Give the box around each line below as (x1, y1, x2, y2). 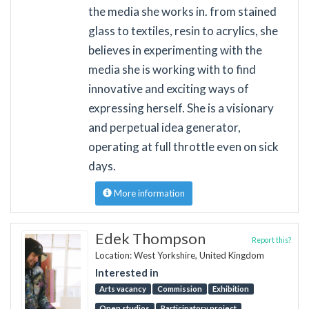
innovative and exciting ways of (88, 81, 249, 96)
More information (111, 187, 185, 199)
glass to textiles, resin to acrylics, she (88, 23, 278, 38)
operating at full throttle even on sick (88, 139, 279, 154)
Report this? (252, 235, 291, 244)
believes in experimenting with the (88, 42, 262, 57)
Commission (157, 284, 202, 294)
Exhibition (212, 284, 250, 294)
